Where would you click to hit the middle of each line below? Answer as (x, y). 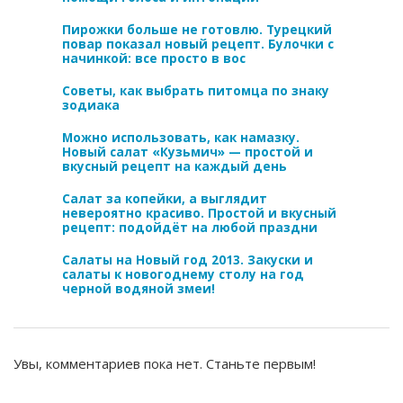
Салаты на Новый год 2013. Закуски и (188, 260)
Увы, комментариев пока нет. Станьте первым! (165, 363)
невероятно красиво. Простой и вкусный (199, 213)
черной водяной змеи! (139, 288)
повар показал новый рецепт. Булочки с (198, 44)
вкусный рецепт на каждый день (175, 166)
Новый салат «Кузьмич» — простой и (188, 152)
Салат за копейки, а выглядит (165, 198)
